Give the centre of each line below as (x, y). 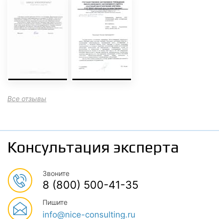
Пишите (55, 202)
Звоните (56, 173)
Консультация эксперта (93, 147)
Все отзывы (27, 99)
